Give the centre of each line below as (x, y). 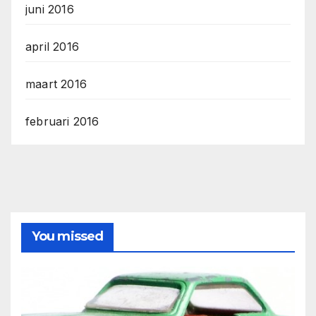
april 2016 (52, 46)
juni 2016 (50, 9)
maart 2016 (56, 84)
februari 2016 (62, 121)
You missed (67, 237)
